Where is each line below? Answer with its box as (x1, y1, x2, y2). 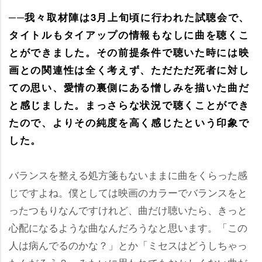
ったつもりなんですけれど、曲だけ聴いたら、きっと (9, 202, 247, 217)
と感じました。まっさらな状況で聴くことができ (9, 98, 250, 112)
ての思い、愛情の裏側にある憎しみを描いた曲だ (9, 80, 250, 94)
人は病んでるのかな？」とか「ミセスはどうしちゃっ (9, 237, 247, 252)
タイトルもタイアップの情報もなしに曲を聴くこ (9, 27, 250, 42)
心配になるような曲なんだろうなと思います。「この (9, 220, 247, 235)
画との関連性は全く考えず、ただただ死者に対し (9, 63, 250, 77)
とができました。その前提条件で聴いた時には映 (9, 45, 250, 59)
